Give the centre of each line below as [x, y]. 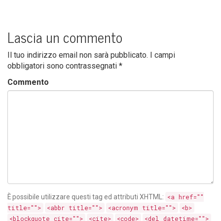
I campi [163, 55]
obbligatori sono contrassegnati [63, 66]
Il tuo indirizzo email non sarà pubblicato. [78, 55]
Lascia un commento [65, 37]
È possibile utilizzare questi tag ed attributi [74, 197]
